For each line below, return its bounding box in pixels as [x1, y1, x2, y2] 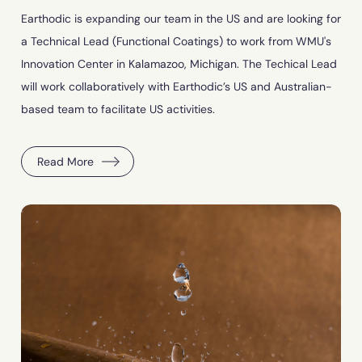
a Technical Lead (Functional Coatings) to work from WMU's [21, 34, 331, 49]
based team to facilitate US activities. [21, 102, 215, 117]
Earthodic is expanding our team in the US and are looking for [21, 11, 341, 27]
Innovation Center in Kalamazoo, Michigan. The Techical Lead [21, 57, 337, 72]
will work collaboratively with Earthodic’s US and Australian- [21, 79, 332, 95]
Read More [37, 154, 94, 170]
